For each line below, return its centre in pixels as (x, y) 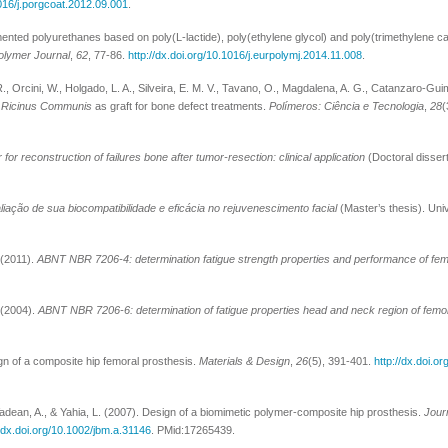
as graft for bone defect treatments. (180, 106)
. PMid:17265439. (194, 430)
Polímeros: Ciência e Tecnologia (346, 106)
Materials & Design (244, 361)
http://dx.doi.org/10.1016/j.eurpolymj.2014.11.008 (245, 55)
